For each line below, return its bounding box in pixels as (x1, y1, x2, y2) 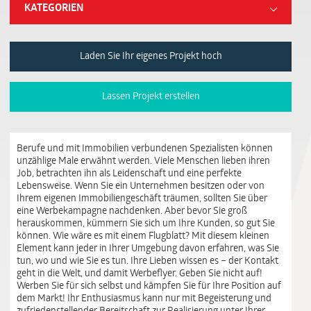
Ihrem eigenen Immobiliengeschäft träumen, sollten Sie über (17, 194, 267, 204)
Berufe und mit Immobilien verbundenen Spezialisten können (17, 144, 273, 154)
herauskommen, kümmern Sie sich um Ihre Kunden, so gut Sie (17, 219, 275, 229)
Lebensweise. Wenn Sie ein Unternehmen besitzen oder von (17, 181, 264, 192)
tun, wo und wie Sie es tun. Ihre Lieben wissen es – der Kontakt (17, 256, 278, 267)
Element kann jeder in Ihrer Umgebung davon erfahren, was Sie (17, 244, 279, 254)
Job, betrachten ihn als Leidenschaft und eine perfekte (17, 169, 242, 179)
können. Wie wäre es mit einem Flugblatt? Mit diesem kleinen (17, 231, 269, 242)
